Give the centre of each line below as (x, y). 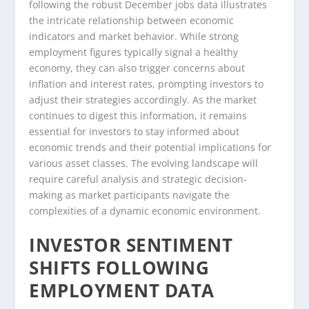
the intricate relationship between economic (132, 20)
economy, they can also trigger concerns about (137, 68)
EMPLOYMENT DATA (122, 291)
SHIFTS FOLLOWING (119, 268)
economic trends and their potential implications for (150, 147)
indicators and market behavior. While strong (134, 36)
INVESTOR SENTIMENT (131, 245)
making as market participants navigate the (130, 195)
